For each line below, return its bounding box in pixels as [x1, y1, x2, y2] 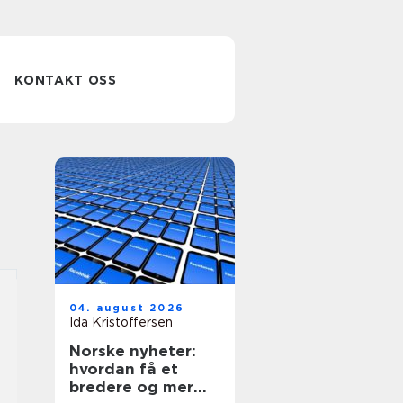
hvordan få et [69, 360, 178, 378]
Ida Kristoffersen [69, 315, 173, 329]
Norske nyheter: [69, 342, 196, 360]
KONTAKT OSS [14, 73, 117, 87]
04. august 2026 [69, 301, 184, 314]
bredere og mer [69, 378, 193, 396]
